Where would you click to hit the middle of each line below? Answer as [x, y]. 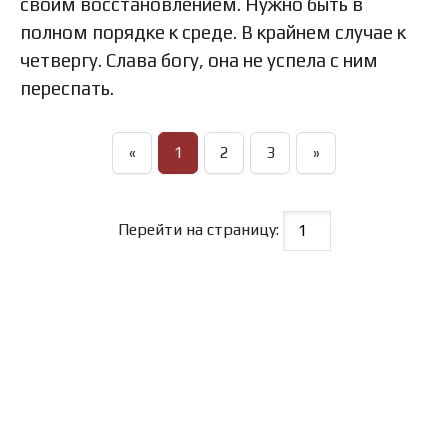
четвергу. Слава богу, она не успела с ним [199, 60]
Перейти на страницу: [200, 230]
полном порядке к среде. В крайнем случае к [213, 32]
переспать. [67, 88]
